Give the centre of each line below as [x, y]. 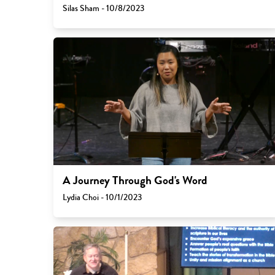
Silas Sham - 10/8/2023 [103, 8]
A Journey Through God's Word [135, 180]
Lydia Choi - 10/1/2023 [102, 197]
